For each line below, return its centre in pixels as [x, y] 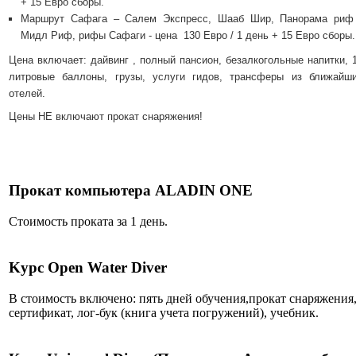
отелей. [27, 94]
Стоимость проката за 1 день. [90, 222]
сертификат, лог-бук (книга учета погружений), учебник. [164, 313]
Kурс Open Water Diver [90, 268]
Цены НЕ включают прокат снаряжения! [106, 117]
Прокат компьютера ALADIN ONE [133, 191]
